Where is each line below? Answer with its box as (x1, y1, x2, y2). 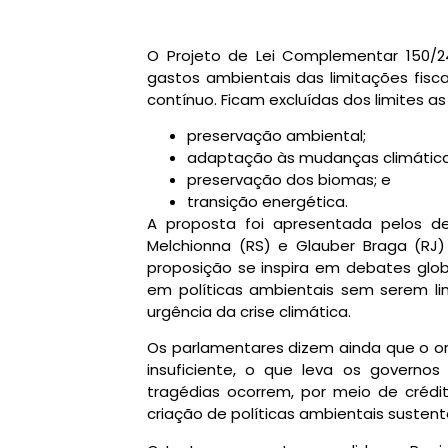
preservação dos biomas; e (187, 168, 391, 190)
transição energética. (187, 190, 348, 212)
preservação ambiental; (187, 124, 366, 146)
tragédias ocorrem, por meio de (147, 381, 406, 403)
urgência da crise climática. (147, 300, 351, 322)
